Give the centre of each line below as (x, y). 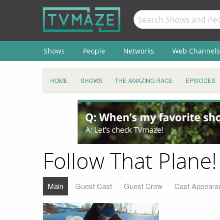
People (94, 51)
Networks (138, 51)
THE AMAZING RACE (144, 80)
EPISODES (200, 80)
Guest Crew (143, 186)
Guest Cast (94, 186)
